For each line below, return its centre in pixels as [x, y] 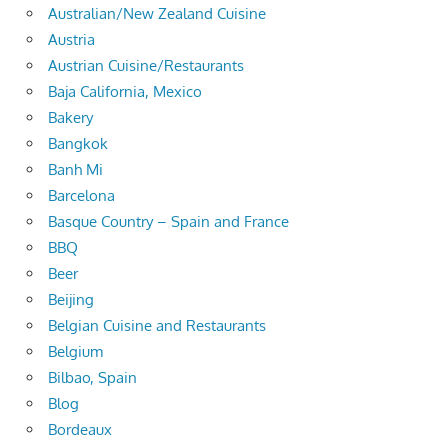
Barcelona [81, 195]
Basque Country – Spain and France [168, 221]
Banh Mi [75, 169]
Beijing [71, 299]
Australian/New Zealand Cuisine [157, 13]
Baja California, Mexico [125, 91]
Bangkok [78, 143]
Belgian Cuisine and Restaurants [157, 325]
